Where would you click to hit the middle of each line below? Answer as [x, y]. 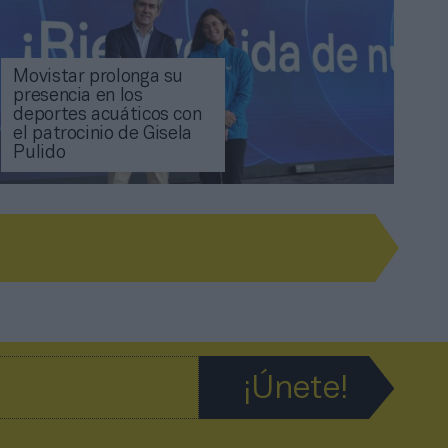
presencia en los [78, 97]
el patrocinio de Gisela [103, 135]
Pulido [39, 154]
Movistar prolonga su [98, 78]
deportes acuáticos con [107, 116]
